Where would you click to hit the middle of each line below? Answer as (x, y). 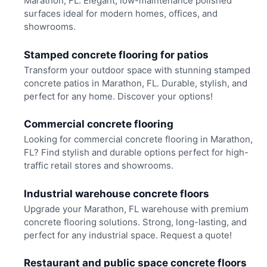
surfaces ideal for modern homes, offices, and (120, 14)
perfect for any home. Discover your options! (118, 96)
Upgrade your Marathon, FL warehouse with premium (136, 209)
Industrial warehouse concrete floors (116, 193)
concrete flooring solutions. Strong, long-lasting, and (135, 222)
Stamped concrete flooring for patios (116, 55)
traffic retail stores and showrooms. (98, 166)
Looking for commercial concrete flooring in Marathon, (138, 139)
